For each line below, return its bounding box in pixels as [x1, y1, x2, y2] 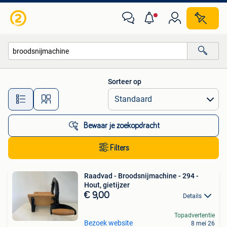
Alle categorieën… [19, 68, 73, 77]
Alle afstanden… [82, 90, 132, 99]
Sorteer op [108, 78, 141, 86]
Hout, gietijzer [84, 181, 130, 189]
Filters [110, 144, 129, 152]
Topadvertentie [174, 212, 215, 219]
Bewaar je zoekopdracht [84, 122, 160, 130]
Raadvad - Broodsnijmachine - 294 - [84, 172, 199, 180]
